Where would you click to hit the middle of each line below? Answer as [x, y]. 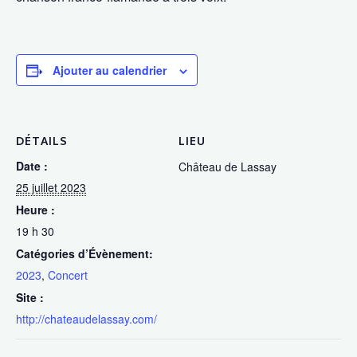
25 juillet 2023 [51, 187]
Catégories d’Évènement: [84, 253]
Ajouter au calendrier [110, 70]
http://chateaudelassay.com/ [86, 319]
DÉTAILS [42, 141]
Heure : [35, 210]
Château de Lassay [228, 167]
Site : [30, 297]
